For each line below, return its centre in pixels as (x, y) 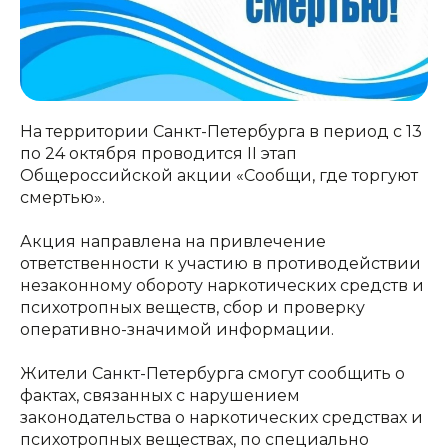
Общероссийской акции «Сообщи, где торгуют (219, 176)
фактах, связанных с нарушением (160, 396)
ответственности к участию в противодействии (220, 264)
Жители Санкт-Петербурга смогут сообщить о (212, 374)
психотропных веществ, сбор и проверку (192, 308)
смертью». (62, 198)
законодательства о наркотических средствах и (221, 418)
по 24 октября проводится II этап (158, 154)
